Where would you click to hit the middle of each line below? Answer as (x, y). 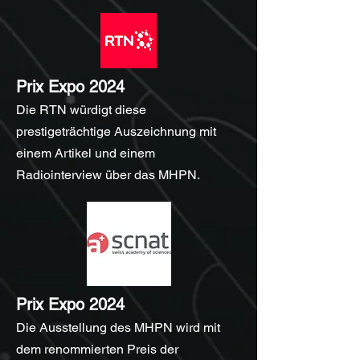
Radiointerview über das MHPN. (108, 175)
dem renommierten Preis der (97, 349)
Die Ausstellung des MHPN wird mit (118, 327)
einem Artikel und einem (86, 153)
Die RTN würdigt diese (81, 110)
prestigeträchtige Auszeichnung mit (116, 131)
